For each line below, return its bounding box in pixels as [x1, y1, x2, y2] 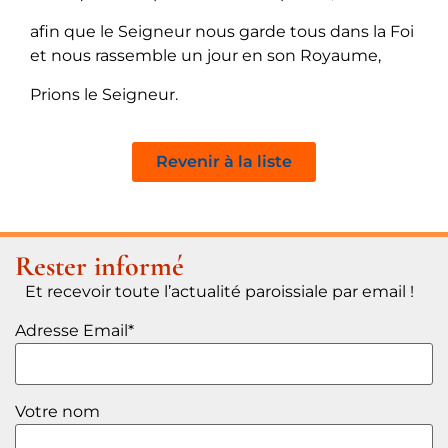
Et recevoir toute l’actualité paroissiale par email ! [25, 281, 414, 301]
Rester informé [15, 248, 184, 283]
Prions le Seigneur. [30, 84, 178, 104]
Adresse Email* [15, 320, 134, 340]
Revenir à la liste [156, 151, 292, 171]
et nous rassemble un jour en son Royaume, [30, 45, 381, 65]
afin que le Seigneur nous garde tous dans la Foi [30, 21, 414, 41]
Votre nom [15, 401, 100, 421]
